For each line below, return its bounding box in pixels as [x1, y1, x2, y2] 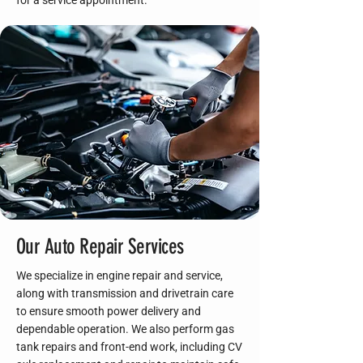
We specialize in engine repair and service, [16, 269, 223, 282]
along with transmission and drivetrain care [16, 287, 233, 300]
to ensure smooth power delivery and [16, 305, 201, 318]
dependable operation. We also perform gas [16, 322, 234, 335]
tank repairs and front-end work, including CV [16, 340, 242, 353]
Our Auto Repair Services [16, 234, 184, 259]
